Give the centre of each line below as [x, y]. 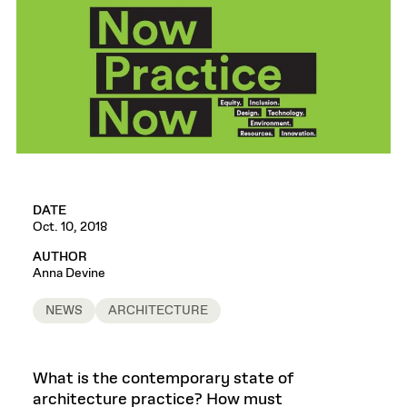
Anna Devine [69, 273]
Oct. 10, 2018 [70, 227]
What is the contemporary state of [163, 378]
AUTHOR [60, 257]
